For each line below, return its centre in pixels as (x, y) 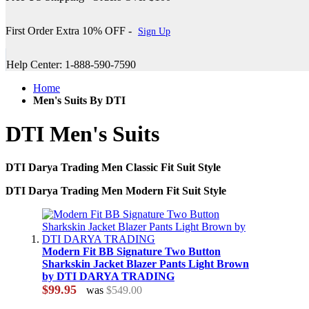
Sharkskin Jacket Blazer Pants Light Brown (145, 264)
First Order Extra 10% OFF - (70, 30)
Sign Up (154, 31)
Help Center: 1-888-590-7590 (71, 64)
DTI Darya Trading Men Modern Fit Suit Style (116, 191)
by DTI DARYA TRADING (108, 277)
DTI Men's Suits (82, 134)
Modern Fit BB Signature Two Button (131, 252)
